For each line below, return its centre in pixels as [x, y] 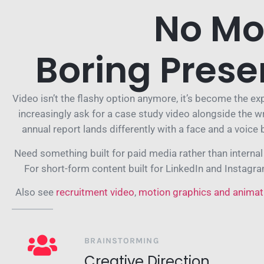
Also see [35, 192]
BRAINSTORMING [122, 240]
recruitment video [95, 192]
